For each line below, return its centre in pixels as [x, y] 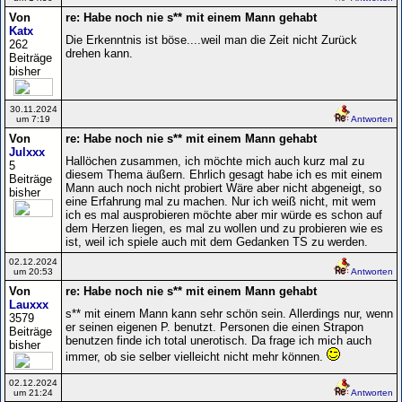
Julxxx [27, 152]
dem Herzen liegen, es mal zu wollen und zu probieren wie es [224, 228]
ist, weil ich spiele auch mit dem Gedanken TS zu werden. [217, 241]
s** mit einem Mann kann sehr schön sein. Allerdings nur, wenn [229, 313]
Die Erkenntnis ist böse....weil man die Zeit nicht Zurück [211, 39]
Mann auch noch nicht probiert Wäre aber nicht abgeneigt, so [223, 188]
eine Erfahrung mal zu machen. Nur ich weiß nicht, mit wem [221, 201]
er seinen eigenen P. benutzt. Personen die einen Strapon [214, 327]
